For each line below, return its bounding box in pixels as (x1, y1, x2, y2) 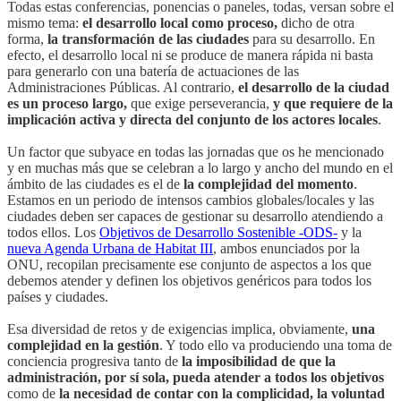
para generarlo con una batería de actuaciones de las (7, 64, 299, 80)
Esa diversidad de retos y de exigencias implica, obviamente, (7, 321, 352, 337)
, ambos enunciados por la (213, 241, 360, 257)
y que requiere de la (269, 96, 393, 112)
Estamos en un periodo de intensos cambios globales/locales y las (7, 192, 374, 209)
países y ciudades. (7, 289, 108, 305)
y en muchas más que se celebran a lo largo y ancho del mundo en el (7, 160, 393, 176)
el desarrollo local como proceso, (82, 15, 281, 31)
